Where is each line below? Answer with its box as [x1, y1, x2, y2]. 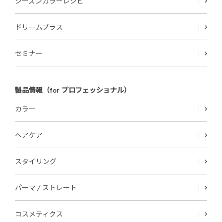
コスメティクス [15, 210, 63, 219]
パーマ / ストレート [15, 184, 77, 193]
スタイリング [15, 158, 56, 166]
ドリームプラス [15, 23, 63, 32]
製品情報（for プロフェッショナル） [15, 86, 131, 95]
